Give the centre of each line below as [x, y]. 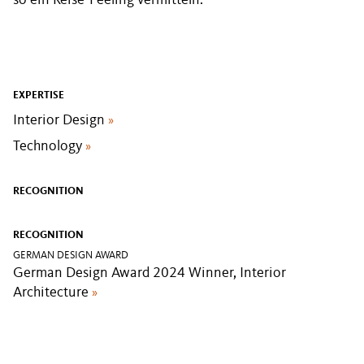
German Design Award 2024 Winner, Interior [149, 273]
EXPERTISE [39, 95]
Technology [49, 146]
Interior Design [61, 120]
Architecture [52, 292]
